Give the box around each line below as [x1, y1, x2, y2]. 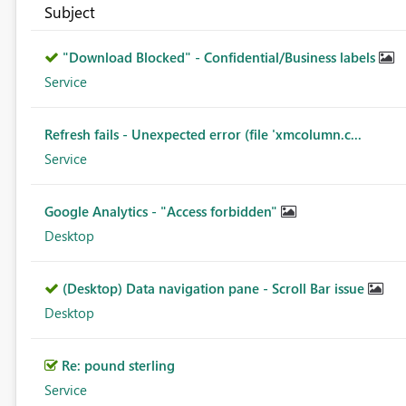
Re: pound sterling [61, 356, 175, 375]
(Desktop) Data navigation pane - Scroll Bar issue [62, 279, 368, 298]
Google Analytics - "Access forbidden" [43, 202, 281, 221]
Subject [43, 2, 95, 23]
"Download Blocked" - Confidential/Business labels [62, 48, 379, 67]
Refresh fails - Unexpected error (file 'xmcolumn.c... [43, 125, 362, 144]
